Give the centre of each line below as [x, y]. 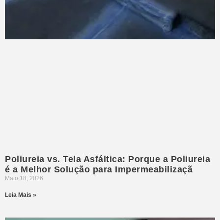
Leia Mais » [21, 195]
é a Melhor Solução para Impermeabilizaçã [99, 169]
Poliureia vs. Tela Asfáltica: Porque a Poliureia [108, 159]
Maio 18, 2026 [24, 178]
